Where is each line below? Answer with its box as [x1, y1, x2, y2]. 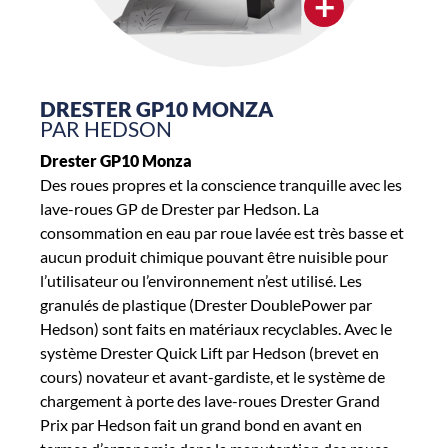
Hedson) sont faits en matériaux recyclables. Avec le [40, 319, 392, 339]
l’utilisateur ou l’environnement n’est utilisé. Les [40, 271, 362, 291]
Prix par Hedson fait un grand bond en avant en [40, 415, 362, 435]
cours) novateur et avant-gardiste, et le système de [40, 367, 385, 387]
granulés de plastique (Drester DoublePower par [40, 295, 372, 315]
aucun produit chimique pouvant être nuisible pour [40, 247, 388, 267]
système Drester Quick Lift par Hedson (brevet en [40, 343, 379, 363]
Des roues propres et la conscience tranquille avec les [40, 175, 402, 195]
